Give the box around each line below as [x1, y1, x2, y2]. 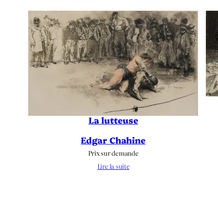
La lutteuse [88, 114, 138, 126]
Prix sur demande [88, 148, 139, 158]
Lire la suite [97, 161, 129, 171]
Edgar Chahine [81, 133, 146, 145]
